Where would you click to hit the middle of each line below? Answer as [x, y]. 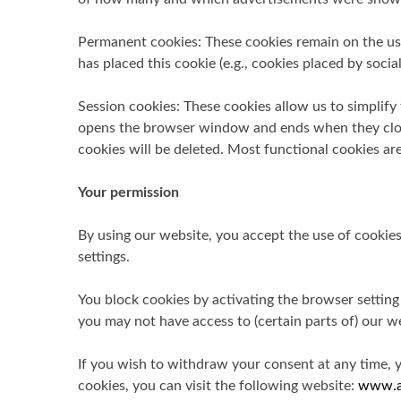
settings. [104, 257]
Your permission [128, 192]
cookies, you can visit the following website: [218, 386]
